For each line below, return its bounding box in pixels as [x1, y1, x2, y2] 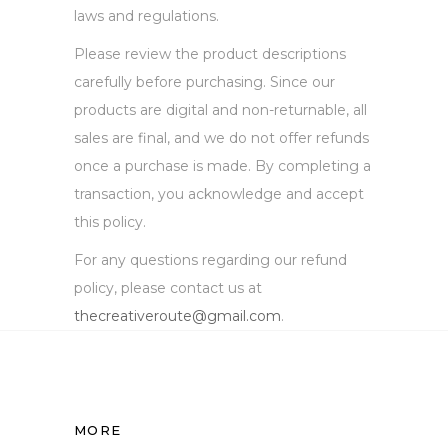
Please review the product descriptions [74, 45, 346, 63]
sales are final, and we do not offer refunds [74, 129, 369, 147]
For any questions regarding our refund [74, 251, 347, 269]
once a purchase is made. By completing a [74, 157, 371, 175]
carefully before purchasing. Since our [74, 73, 335, 91]
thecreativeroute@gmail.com [74, 307, 281, 325]
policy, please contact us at [74, 279, 262, 297]
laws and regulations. [74, 7, 219, 25]
